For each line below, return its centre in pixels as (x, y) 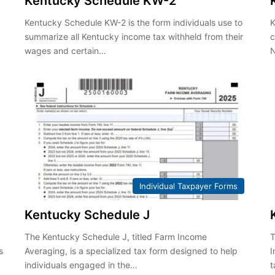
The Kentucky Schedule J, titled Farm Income (115, 236)
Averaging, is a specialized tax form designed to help (131, 250)
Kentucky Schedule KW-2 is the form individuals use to (133, 22)
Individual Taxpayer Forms (189, 186)
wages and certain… (65, 51)
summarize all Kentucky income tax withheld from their (134, 37)
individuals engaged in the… (81, 265)
